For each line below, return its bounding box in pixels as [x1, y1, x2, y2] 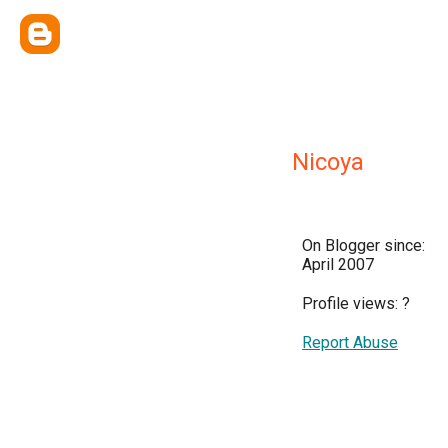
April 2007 [302, 255, 374, 274]
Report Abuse [302, 333, 398, 352]
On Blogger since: [302, 236, 425, 255]
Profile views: [302, 294, 402, 313]
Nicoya [292, 148, 364, 176]
